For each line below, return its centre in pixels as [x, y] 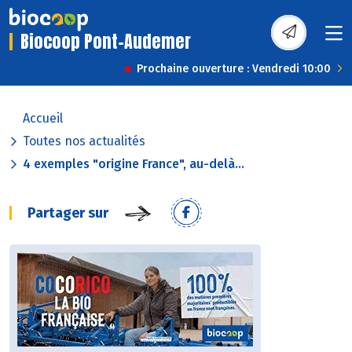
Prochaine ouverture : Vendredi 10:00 [234, 69]
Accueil [43, 119]
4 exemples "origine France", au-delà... [134, 164]
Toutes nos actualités [84, 141]
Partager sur [68, 213]
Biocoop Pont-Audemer [106, 42]
